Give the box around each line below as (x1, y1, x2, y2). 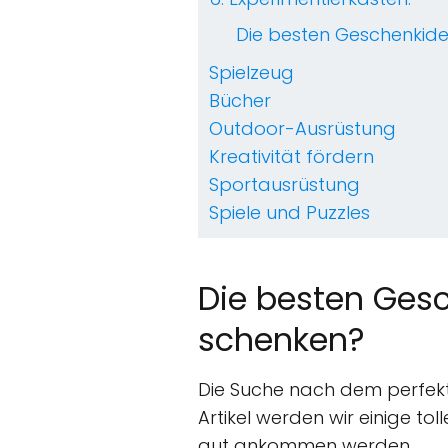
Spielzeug (209, 60, 294, 86)
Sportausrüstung (209, 172, 360, 198)
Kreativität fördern (209, 144, 374, 170)
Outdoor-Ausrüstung (209, 116, 396, 142)
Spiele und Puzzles (209, 200, 370, 226)
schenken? (198, 317, 365, 363)
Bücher (209, 88, 271, 114)
